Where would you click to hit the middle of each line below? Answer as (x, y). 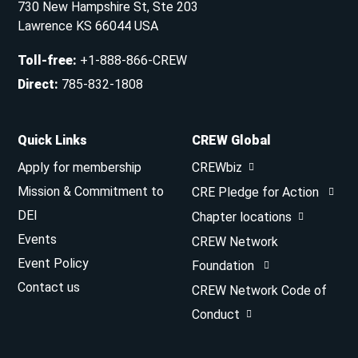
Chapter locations (242, 217)
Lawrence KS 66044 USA (88, 26)
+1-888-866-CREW (134, 60)
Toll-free (46, 60)
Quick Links (53, 140)
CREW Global (231, 140)
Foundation (225, 266)
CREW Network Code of (259, 290)
